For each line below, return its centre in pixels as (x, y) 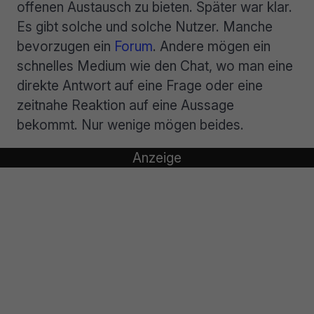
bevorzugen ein (66, 46)
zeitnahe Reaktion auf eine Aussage (125, 105)
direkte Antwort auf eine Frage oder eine (140, 85)
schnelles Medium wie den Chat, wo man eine (155, 66)
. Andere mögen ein (212, 46)
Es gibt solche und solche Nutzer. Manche (145, 26)
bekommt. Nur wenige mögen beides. (130, 124)
